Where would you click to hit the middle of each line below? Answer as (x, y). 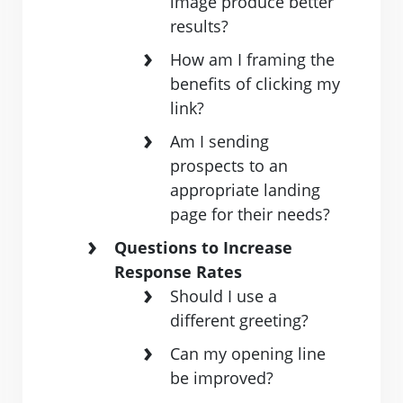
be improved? (222, 378)
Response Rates (178, 272)
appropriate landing (245, 190)
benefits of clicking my (255, 84)
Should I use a (224, 296)
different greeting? (239, 321)
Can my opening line (248, 354)
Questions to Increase (203, 248)
